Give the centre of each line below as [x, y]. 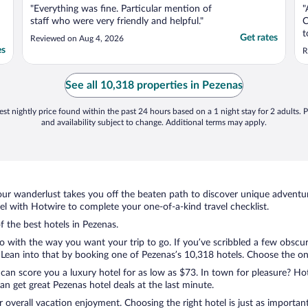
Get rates [259, 38]
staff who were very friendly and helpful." [117, 22]
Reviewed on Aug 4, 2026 [77, 39]
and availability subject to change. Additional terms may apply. [154, 123]
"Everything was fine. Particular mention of [121, 9]
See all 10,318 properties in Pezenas [154, 86]
